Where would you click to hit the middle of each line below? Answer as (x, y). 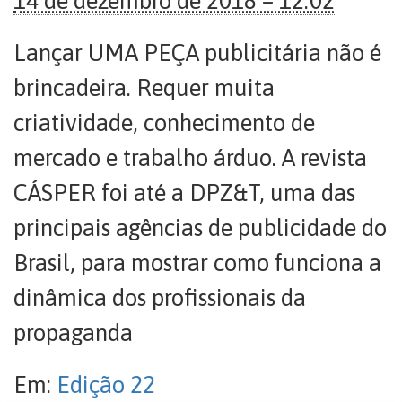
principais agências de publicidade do (200, 228)
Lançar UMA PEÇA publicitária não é (197, 53)
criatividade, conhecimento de (164, 123)
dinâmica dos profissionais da (160, 298)
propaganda (73, 333)
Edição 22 (106, 385)
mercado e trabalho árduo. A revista (190, 158)
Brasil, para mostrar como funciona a (197, 263)
